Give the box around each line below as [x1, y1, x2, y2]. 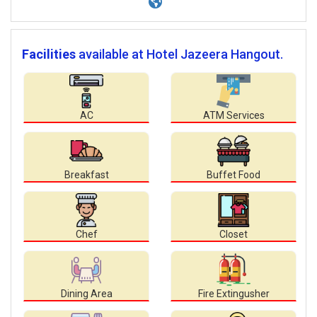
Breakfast [64, 169, 109, 180]
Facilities [22, 47, 76, 62]
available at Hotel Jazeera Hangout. [79, 47, 283, 62]
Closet [219, 229, 248, 240]
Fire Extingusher [197, 288, 270, 299]
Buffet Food [207, 169, 260, 180]
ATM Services [202, 110, 265, 121]
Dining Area [60, 288, 113, 299]
